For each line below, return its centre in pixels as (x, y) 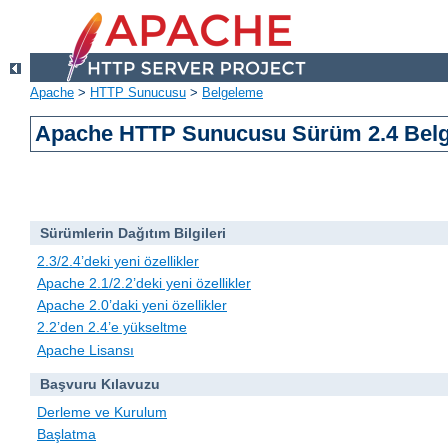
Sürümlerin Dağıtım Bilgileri (132, 233)
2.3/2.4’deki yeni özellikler (118, 260)
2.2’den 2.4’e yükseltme (112, 327)
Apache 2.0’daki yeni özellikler (132, 305)
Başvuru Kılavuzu (99, 384)
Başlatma (66, 434)
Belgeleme (232, 93)
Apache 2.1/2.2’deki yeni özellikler (144, 283)
